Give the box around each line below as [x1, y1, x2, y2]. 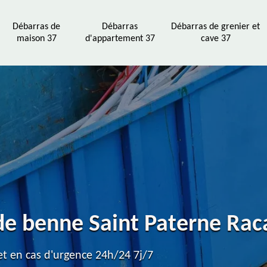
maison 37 [16, 34, 57, 44]
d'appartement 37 [85, 34, 155, 44]
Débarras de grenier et [171, 22, 260, 32]
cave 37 [200, 34, 231, 44]
